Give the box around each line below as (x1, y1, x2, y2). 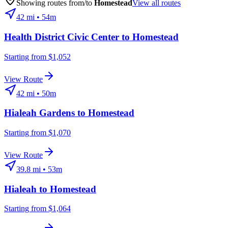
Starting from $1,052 (4, 52, 71, 61)
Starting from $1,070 (4, 128, 71, 137)
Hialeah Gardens (4, 107, 75, 119)
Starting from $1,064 (4, 204, 71, 213)
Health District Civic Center (4, 31, 119, 42)
